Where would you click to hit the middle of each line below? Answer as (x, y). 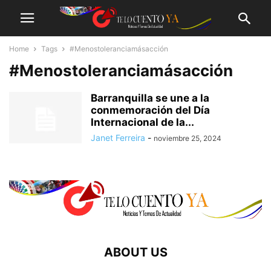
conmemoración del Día (150, 110)
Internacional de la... (142, 122)
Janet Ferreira (118, 138)
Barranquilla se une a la (150, 98)
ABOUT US (135, 253)
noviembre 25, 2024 (188, 138)
